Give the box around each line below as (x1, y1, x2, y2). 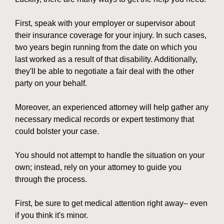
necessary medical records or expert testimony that (15, 114, 194, 123)
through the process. (15, 174, 87, 183)
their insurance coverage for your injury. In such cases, (15, 30, 206, 39)
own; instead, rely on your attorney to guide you (15, 162, 181, 171)
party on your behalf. (15, 78, 87, 87)
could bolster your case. (15, 126, 99, 135)
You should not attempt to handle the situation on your (15, 150, 204, 159)
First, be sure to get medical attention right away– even (15, 198, 207, 207)
